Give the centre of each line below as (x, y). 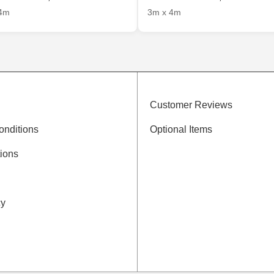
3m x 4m (164, 13)
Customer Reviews (191, 105)
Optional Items (181, 130)
